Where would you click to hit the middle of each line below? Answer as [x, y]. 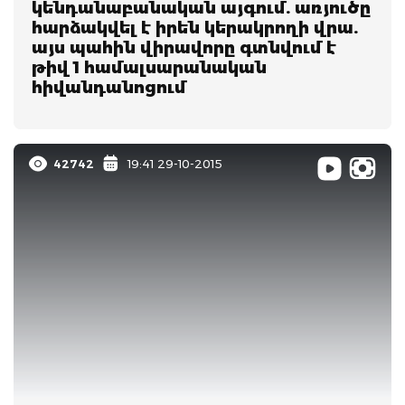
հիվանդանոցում [109, 87]
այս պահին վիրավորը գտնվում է [184, 47]
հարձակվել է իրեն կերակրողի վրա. [195, 28]
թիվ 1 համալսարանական [149, 67]
